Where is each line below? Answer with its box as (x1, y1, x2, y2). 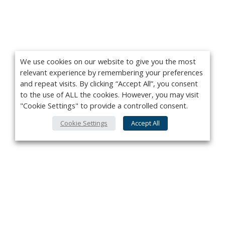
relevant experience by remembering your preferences (20, 67, 203, 77)
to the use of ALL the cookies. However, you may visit (20, 89, 199, 99)
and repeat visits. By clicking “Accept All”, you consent (20, 78, 198, 88)
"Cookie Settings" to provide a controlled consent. (20, 100, 188, 110)
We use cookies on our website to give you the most (20, 56, 196, 66)
